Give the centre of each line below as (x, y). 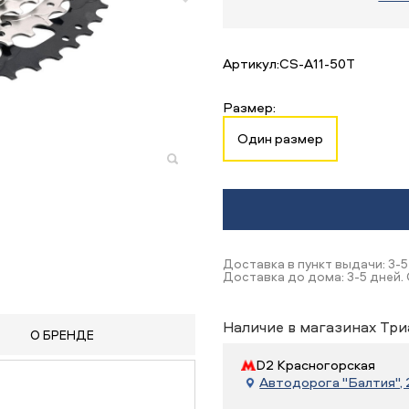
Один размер (281, 138)
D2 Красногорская (316, 365)
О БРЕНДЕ (63, 335)
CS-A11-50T (318, 63)
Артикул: (252, 63)
